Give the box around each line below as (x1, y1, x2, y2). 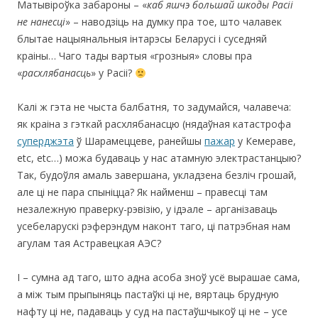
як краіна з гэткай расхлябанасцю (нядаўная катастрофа (17, 117, 291, 131)
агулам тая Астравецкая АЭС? (17, 236, 161, 251)
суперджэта (17, 134, 74, 148)
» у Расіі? (91, 66, 135, 80)
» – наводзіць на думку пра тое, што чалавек (65, 15, 282, 29)
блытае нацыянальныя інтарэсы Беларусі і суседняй (17, 32, 267, 46)
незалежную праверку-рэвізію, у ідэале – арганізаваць (17, 202, 278, 216)
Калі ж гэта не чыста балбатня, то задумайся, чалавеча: (17, 100, 291, 114)
